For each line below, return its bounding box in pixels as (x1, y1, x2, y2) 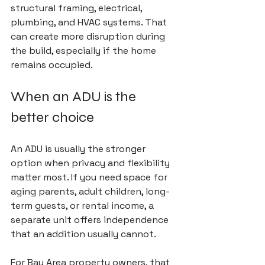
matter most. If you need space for (11, 171, 170, 183)
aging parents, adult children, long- (11, 185, 170, 198)
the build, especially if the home (11, 44, 159, 57)
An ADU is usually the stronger (11, 143, 148, 155)
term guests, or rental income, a (11, 199, 156, 212)
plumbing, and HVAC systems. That (11, 16, 169, 28)
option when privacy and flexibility (11, 157, 172, 169)
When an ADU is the (11, 88, 139, 105)
